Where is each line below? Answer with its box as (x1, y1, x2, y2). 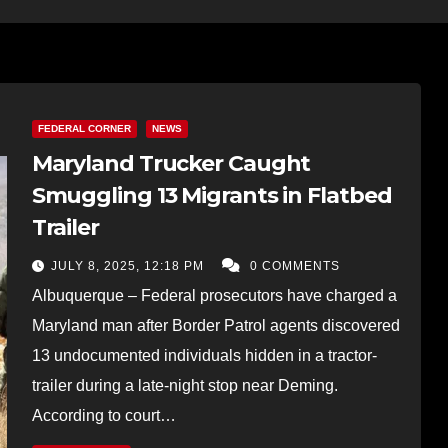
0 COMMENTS (249, 258, 340, 273)
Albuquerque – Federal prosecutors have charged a (31, 286, 397, 304)
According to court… (31, 406, 176, 424)
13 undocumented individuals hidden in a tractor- (31, 346, 377, 364)
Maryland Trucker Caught (31, 149, 311, 177)
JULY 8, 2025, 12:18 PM (50, 258, 208, 273)
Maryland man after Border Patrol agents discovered (31, 316, 400, 334)
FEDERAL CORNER (37, 122, 131, 134)
